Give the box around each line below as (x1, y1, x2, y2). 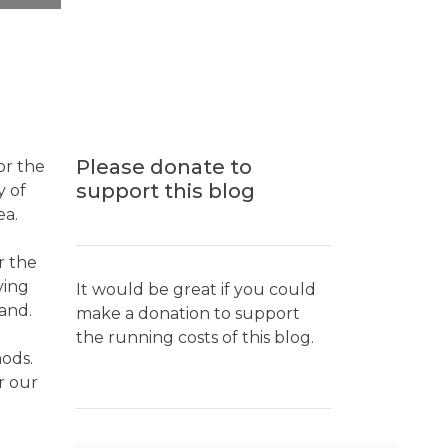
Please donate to (76, 155, 252, 179)
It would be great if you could (76, 280, 316, 299)
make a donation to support (76, 304, 300, 323)
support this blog (76, 179, 255, 203)
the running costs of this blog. (76, 328, 314, 347)
